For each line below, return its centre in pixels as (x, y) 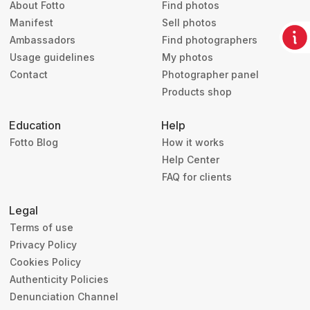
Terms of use (42, 227)
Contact (29, 74)
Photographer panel (210, 74)
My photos (188, 57)
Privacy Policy (43, 245)
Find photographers (210, 40)
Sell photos (189, 22)
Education (35, 125)
